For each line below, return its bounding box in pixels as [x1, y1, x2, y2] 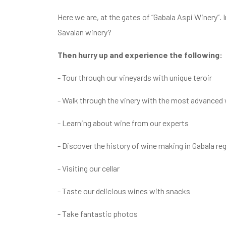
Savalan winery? [58, 27, 111, 37]
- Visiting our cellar [58, 163, 120, 173]
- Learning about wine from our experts [58, 118, 190, 128]
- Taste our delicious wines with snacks [58, 186, 190, 196]
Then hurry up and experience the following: [58, 49, 222, 60]
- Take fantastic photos [58, 208, 138, 218]
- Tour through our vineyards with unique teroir [58, 72, 212, 82]
